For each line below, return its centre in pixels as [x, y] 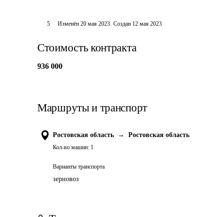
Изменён [69, 24]
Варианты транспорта [79, 167]
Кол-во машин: [71, 147]
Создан [122, 24]
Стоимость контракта [87, 48]
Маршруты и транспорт [92, 108]
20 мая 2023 [95, 24]
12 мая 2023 [147, 24]
